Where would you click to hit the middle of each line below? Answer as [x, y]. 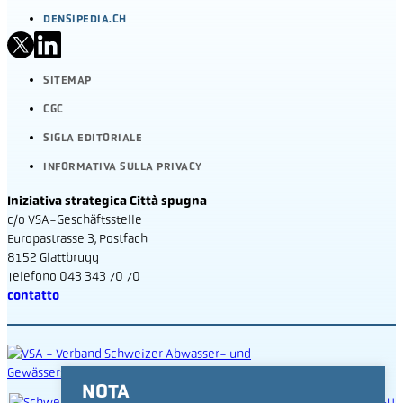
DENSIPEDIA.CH [85, 19]
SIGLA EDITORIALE [93, 138]
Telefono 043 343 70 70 [74, 276]
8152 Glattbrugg [53, 257]
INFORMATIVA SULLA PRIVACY [123, 166]
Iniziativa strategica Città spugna [107, 201]
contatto [33, 295]
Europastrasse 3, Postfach [77, 238]
